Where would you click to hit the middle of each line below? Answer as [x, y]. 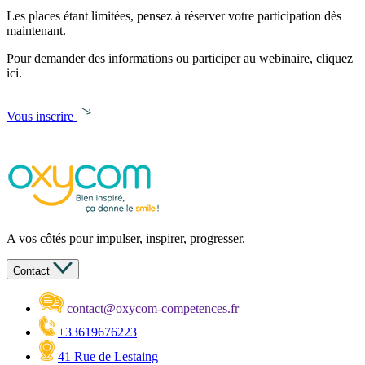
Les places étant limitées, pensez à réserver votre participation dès [174, 15]
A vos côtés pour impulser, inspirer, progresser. [126, 238]
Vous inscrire [40, 116]
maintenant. [36, 30]
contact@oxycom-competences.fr [153, 308]
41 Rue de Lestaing [108, 356]
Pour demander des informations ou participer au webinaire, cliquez [180, 58]
